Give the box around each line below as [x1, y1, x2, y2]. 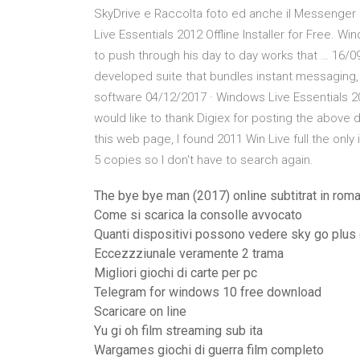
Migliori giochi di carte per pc [94, 265, 257, 280]
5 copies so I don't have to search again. [94, 153, 313, 167]
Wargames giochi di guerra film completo [94, 342, 324, 358]
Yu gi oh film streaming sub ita [94, 323, 263, 338]
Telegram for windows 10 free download [94, 284, 321, 300]
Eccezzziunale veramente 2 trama [94, 246, 284, 261]
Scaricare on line [94, 304, 186, 319]
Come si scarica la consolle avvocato [94, 207, 302, 223]
